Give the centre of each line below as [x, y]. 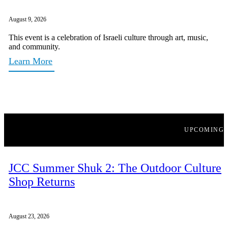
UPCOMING [204, 130]
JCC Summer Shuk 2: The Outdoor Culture [115, 168]
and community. [34, 47]
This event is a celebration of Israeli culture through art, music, [108, 38]
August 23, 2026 [29, 217]
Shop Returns [42, 181]
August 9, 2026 [27, 20]
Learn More [31, 61]
